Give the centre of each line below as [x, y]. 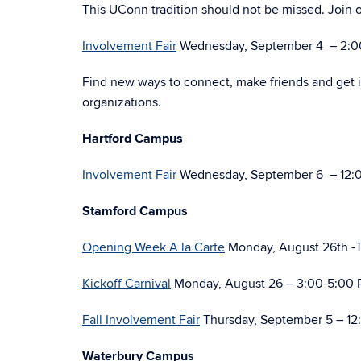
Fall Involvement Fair [141, 320]
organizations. [122, 102]
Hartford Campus [133, 139]
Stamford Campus [135, 211]
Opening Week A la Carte [154, 247]
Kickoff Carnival [127, 284]
